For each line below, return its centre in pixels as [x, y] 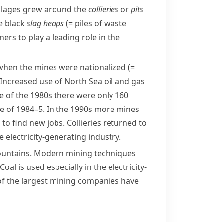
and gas [129, 81]
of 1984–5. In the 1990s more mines [72, 109]
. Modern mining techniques [83, 153]
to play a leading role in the [68, 37]
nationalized [103, 67]
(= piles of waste [96, 23]
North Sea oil [89, 81]
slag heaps [45, 23]
